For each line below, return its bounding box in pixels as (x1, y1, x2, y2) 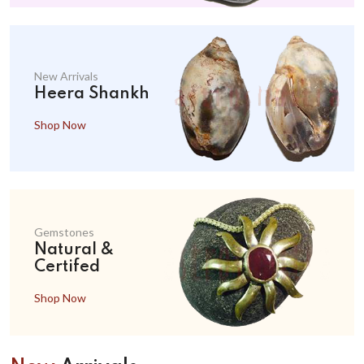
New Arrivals (34, 68, 98, 83)
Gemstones (34, 224, 94, 239)
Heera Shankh (34, 85, 149, 102)
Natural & (34, 241, 114, 258)
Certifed (34, 258, 100, 275)
